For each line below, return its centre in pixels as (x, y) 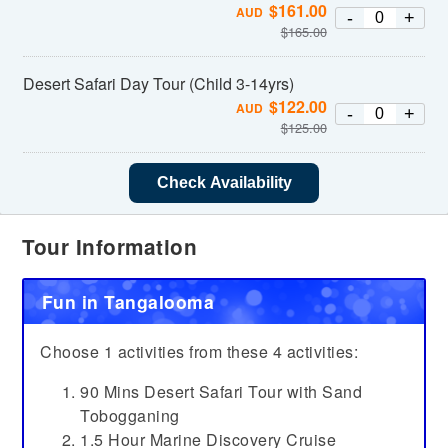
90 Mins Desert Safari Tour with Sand (221, 391)
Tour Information (110, 246)
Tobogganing (130, 415)
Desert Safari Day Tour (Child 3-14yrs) (159, 83)
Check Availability (224, 182)
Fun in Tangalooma (128, 301)
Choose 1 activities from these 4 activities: (199, 351)
